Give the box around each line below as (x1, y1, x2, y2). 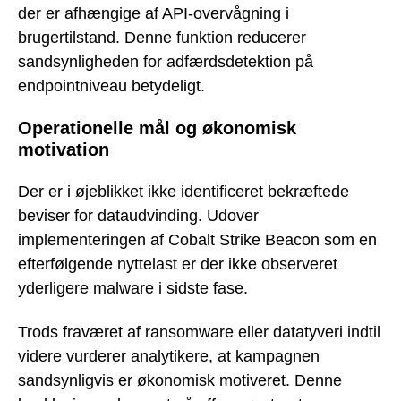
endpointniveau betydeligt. (18, 76, 205, 95)
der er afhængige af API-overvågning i (18, 4, 289, 22)
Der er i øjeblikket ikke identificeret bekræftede (18, 182, 349, 200)
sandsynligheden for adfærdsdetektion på (18, 52, 313, 71)
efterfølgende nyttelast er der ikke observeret (18, 254, 337, 273)
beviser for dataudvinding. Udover (18, 206, 259, 225)
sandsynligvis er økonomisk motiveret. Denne (18, 371, 342, 389)
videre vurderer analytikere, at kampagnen (18, 346, 320, 365)
